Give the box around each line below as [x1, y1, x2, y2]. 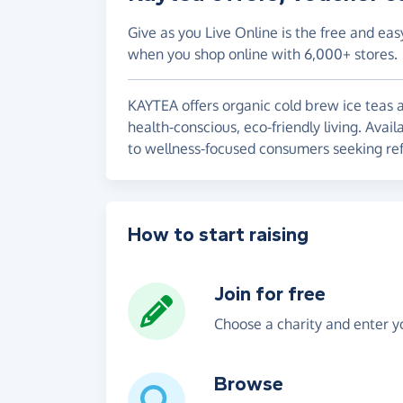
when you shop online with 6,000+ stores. [128, 45, 398, 64]
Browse [214, 372, 283, 397]
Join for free [214, 282, 326, 307]
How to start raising [128, 223, 309, 247]
